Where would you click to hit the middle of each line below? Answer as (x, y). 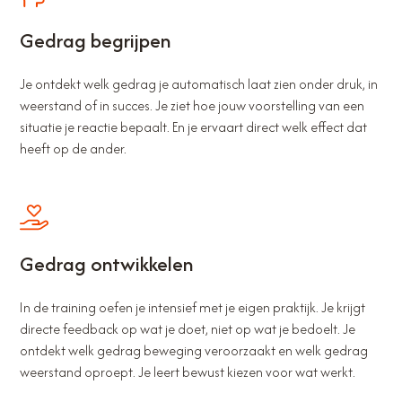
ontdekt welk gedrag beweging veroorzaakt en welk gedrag (194, 351)
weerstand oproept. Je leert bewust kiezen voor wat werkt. (188, 372)
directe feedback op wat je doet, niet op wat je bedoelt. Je (188, 329)
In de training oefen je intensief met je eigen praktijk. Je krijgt (193, 308)
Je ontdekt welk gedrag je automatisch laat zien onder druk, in (199, 84)
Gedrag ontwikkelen (107, 264)
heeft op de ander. (74, 149)
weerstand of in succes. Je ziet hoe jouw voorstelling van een (192, 106)
